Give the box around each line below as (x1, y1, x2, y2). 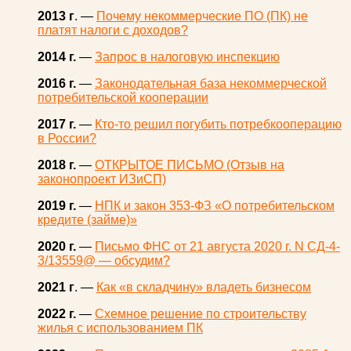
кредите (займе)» (38, 213, 137, 227)
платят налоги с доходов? (38, 24, 188, 38)
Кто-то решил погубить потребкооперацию (95, 118, 342, 132)
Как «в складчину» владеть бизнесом (96, 280, 311, 295)
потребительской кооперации (38, 91, 208, 105)
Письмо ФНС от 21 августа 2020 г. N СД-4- (95, 240, 340, 254)
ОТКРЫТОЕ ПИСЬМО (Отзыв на (95, 158, 284, 172)
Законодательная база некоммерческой (95, 77, 327, 91)
